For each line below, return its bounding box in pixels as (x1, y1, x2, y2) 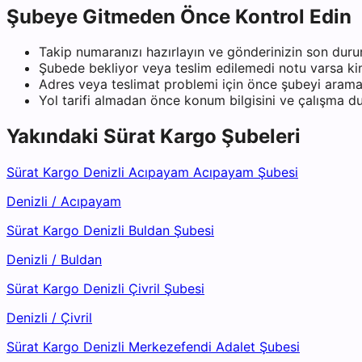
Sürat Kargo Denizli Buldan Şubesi (6, 222, 214, 239)
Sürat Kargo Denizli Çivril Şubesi (6, 280, 204, 297)
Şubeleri (217, 124, 301, 149)
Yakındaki (6, 124, 103, 149)
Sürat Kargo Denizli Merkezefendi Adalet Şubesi (6, 339, 300, 356)
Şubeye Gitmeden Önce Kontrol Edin (6, 4, 351, 28)
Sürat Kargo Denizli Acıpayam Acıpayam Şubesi (6, 164, 298, 181)
